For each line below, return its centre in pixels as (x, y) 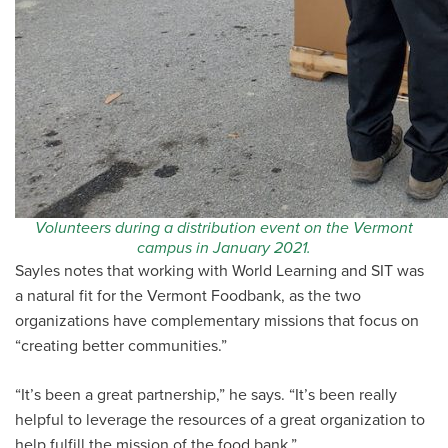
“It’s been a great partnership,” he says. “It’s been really (206, 395)
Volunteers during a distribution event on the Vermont (224, 228)
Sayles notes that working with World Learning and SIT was (219, 271)
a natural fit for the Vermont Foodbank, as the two (188, 296)
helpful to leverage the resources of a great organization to (220, 420)
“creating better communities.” (121, 346)
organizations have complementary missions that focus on (217, 321)
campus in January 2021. (224, 248)
